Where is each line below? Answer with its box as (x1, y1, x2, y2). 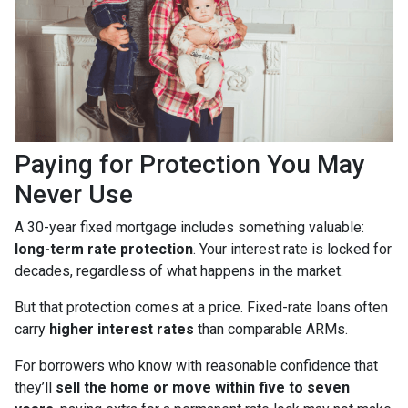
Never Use (15, 179, 133, 210)
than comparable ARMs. (194, 321, 348, 339)
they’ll (15, 379, 56, 397)
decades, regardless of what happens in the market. (15, 262, 343, 280)
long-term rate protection (15, 240, 193, 259)
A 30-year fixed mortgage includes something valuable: (15, 219, 364, 237)
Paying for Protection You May (15, 149, 365, 180)
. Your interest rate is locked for (193, 240, 392, 259)
